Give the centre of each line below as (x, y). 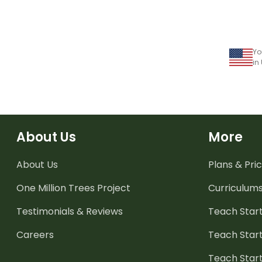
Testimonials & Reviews (70, 211)
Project (113, 188)
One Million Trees (56, 188)
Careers (35, 235)
